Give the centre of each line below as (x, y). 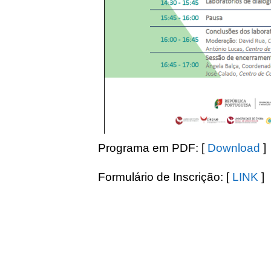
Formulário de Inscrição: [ (165, 177)
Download (234, 148)
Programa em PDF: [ (153, 148)
